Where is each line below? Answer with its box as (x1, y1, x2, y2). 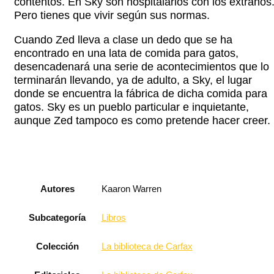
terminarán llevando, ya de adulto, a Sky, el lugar (13, 74, 252, 87)
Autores (40, 183, 75, 194)
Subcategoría (29, 212, 86, 223)
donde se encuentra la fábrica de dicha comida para (13, 87, 267, 100)
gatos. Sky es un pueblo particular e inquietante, (13, 101, 249, 114)
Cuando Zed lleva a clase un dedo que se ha (13, 34, 232, 46)
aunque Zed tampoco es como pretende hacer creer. (13, 114, 270, 127)
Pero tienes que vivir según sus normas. (13, 9, 210, 22)
